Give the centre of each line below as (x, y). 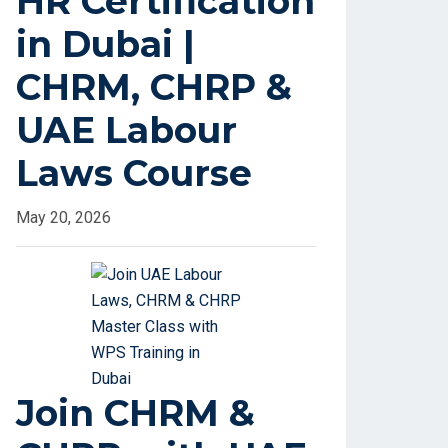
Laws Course (134, 173)
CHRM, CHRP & (154, 87)
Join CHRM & (135, 413)
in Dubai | (105, 44)
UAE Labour (126, 130)
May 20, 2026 (63, 218)
